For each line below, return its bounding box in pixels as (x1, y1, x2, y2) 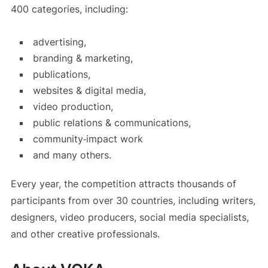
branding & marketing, (32, 52, 133, 65)
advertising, (32, 36, 86, 48)
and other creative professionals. (10, 228, 160, 240)
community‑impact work (32, 133, 146, 145)
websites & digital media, (32, 84, 146, 97)
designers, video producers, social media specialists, (10, 211, 249, 224)
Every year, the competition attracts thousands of (10, 178, 236, 190)
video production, (32, 100, 113, 113)
